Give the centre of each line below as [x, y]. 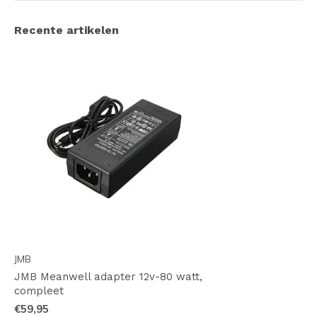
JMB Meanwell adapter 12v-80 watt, [108, 277]
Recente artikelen [67, 30]
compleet [39, 291]
